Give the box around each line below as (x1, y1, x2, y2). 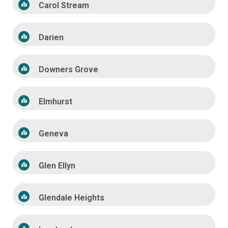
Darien (39, 33, 64, 43)
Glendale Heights (39, 192, 105, 203)
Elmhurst (39, 97, 73, 107)
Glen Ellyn (39, 161, 76, 171)
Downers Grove (39, 65, 99, 75)
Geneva (39, 129, 69, 139)
